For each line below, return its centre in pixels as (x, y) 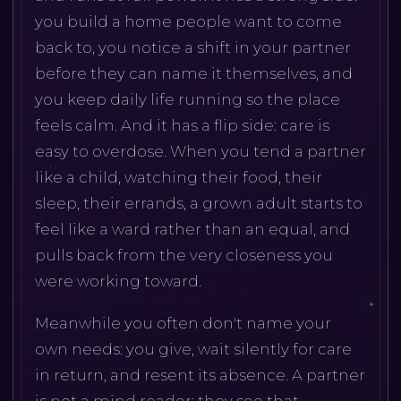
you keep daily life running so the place (187, 100)
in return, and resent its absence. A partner (200, 375)
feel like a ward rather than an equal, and (192, 230)
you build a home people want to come (188, 22)
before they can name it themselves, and (193, 74)
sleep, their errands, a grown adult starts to (198, 204)
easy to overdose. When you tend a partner (200, 152)
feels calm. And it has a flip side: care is (182, 126)
